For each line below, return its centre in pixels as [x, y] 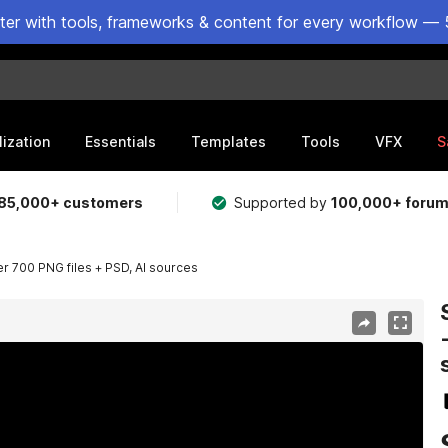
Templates [228, 141]
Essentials [120, 141]
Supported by [283, 202]
